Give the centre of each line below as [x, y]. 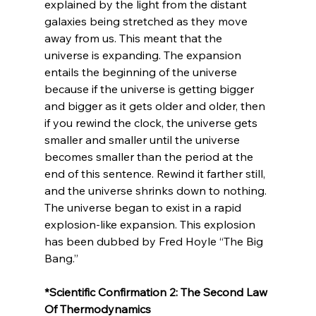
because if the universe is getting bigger [150, 89]
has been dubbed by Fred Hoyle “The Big [155, 241]
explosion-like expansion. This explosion [151, 224]
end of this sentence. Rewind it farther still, [156, 173]
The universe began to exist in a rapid [144, 207]
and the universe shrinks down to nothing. [157, 190]
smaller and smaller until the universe [143, 139]
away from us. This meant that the [134, 38]
